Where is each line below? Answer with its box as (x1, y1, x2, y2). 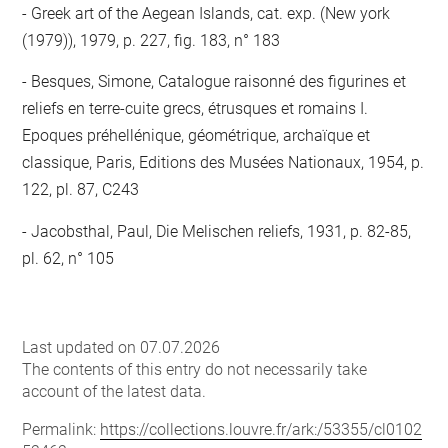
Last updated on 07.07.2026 (22, 337, 221, 357)
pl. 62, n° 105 (22, 248, 115, 268)
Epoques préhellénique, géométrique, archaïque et (22, 126, 371, 145)
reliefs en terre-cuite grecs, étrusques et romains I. (22, 99, 369, 118)
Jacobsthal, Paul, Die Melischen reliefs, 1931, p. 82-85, (27, 221, 412, 241)
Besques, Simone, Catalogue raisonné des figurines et (27, 72, 407, 91)
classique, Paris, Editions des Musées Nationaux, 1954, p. (22, 153, 425, 172)
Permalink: (22, 419, 101, 439)
